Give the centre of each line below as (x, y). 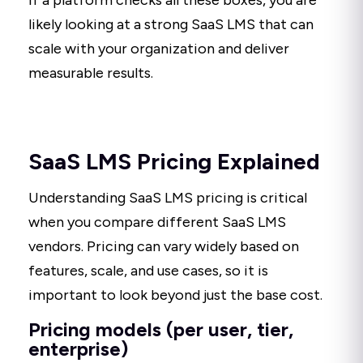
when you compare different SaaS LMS (157, 222)
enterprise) (78, 349)
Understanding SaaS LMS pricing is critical (168, 198)
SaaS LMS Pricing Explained (174, 162)
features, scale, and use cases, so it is (148, 271)
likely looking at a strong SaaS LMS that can (171, 25)
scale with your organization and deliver (159, 49)
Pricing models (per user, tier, (161, 330)
